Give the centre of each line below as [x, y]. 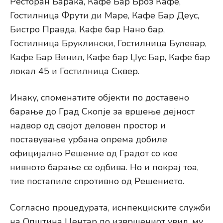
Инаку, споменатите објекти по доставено [100, 98]
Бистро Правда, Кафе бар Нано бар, [87, 30]
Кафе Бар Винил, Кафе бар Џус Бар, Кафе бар [110, 57]
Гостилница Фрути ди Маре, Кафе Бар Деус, [105, 16]
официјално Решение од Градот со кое [94, 154]
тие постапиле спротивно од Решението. [97, 181]
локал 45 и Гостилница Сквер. [75, 71]
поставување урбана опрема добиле [89, 140]
